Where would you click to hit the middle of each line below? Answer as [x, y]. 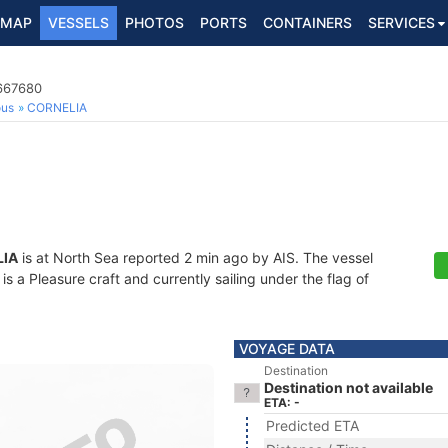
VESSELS [78, 22]
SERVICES [401, 22]
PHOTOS [154, 22]
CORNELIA [57, 107]
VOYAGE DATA [287, 348]
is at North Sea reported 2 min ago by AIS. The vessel [195, 257]
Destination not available [348, 387]
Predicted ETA [312, 425]
